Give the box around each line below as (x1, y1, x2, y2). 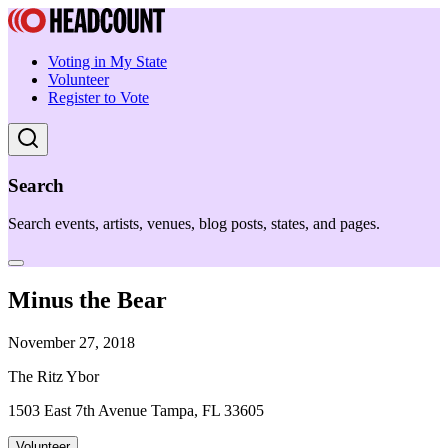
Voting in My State (48, 53, 167, 70)
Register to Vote (48, 89, 149, 106)
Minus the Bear (8, 287, 167, 314)
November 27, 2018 (8, 334, 135, 352)
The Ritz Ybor (8, 368, 99, 386)
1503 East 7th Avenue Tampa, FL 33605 (8, 402, 264, 420)
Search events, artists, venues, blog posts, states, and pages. (8, 215, 380, 233)
